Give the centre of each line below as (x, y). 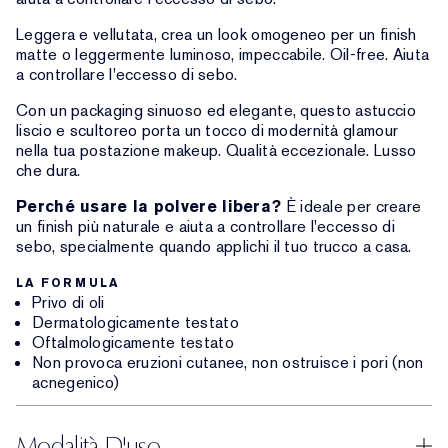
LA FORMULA (68, 283)
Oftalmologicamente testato (133, 342)
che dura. (48, 170)
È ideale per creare (351, 206)
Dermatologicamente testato (135, 322)
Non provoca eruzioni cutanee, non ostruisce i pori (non (228, 362)
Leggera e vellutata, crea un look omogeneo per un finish (216, 34)
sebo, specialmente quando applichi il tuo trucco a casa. (214, 246)
